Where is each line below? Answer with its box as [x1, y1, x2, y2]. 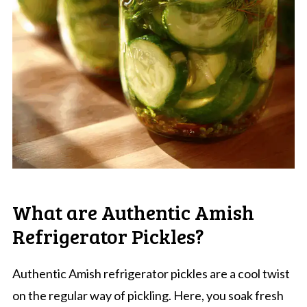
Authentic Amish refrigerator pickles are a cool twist [12, 265, 290, 281]
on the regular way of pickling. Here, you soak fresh [12, 287, 284, 303]
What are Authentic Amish [12, 197, 254, 225]
